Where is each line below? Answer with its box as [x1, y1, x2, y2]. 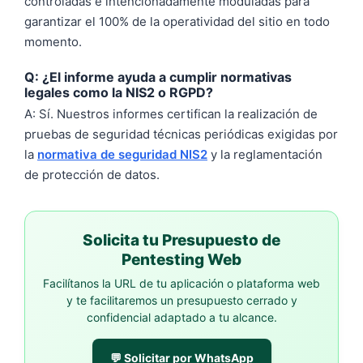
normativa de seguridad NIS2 [37, 147, 207, 162]
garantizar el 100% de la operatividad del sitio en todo [24, 13, 330, 29]
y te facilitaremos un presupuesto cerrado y [66, 293, 297, 307]
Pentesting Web [122, 250, 241, 269]
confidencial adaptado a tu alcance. [86, 310, 277, 324]
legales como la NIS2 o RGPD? [24, 84, 213, 100]
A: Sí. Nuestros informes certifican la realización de [24, 106, 318, 122]
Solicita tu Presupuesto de [83, 231, 280, 250]
